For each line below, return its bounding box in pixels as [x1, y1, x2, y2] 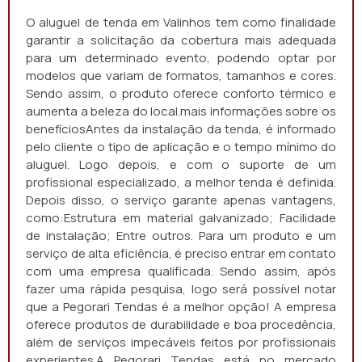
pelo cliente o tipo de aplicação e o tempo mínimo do [26, 138, 336, 155]
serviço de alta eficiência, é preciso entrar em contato [26, 245, 336, 262]
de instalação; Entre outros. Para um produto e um [26, 227, 336, 244]
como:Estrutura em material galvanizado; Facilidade [26, 209, 336, 226]
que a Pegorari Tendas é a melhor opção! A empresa [26, 298, 336, 315]
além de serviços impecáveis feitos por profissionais [26, 334, 336, 351]
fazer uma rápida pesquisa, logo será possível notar [26, 280, 336, 297]
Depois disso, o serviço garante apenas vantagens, [26, 192, 336, 208]
